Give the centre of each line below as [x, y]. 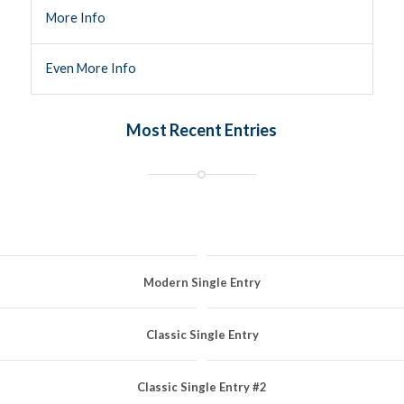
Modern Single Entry [202, 283]
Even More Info [91, 69]
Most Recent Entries [202, 130]
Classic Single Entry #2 [202, 387]
